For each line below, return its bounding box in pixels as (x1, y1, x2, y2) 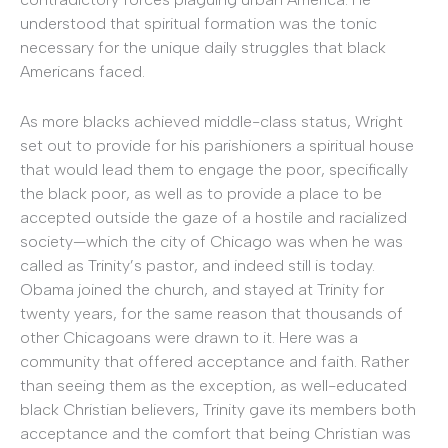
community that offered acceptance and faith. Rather (20, 351, 409, 371)
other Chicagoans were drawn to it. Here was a (20, 327, 358, 347)
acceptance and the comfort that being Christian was (20, 423, 411, 443)
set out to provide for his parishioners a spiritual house (20, 135, 414, 155)
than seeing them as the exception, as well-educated (20, 375, 407, 395)
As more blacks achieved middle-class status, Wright (20, 111, 403, 131)
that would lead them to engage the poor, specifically (20, 159, 408, 179)
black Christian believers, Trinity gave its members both (20, 399, 416, 419)
